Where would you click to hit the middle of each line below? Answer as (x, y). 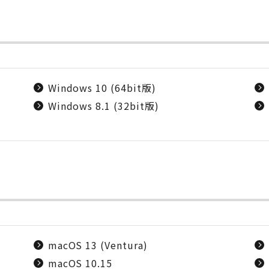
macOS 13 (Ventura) (98, 245)
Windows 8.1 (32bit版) (103, 106)
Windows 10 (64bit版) (102, 88)
